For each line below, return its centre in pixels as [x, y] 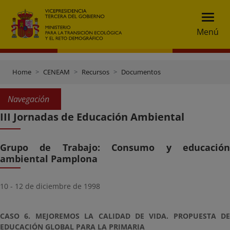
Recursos [95, 72]
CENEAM [56, 72]
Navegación [28, 99]
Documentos [141, 72]
